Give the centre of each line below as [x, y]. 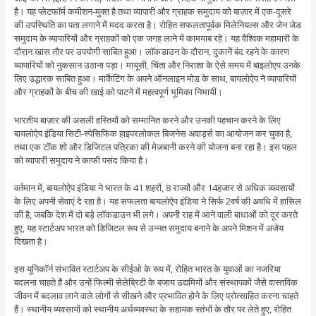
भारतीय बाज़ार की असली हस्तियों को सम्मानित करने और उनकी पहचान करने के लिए [147, 120]
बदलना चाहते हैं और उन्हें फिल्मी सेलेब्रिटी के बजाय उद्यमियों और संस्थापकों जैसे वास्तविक [156, 282]
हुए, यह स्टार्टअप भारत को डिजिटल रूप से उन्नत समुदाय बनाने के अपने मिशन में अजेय [148, 228]
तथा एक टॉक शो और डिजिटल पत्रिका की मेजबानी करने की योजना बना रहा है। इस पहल [155, 146]
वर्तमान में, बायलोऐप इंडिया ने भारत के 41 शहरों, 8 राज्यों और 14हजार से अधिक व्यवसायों [154, 188]
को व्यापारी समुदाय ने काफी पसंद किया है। [81, 160]
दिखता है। [31, 242]
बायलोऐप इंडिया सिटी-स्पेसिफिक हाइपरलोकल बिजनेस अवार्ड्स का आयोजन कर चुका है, [153, 133]
